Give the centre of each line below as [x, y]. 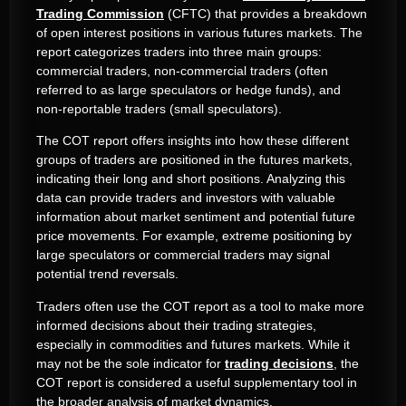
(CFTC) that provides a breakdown [266, 13]
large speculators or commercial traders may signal [183, 255]
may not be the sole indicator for [130, 363]
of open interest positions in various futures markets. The [199, 32]
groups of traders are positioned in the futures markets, [194, 160]
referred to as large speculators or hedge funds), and [188, 89]
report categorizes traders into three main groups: [179, 51]
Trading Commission [100, 13]
